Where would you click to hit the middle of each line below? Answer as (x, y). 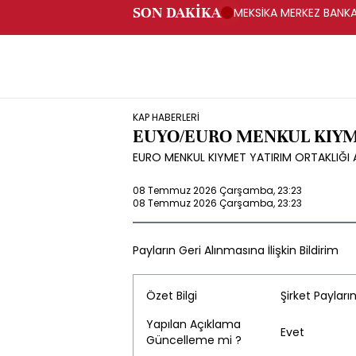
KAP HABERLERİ (166, 117)
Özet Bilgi (172, 296)
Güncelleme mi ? (194, 340)
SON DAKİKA (177, 12)
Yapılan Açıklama (193, 324)
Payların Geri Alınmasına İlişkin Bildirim (236, 250)
